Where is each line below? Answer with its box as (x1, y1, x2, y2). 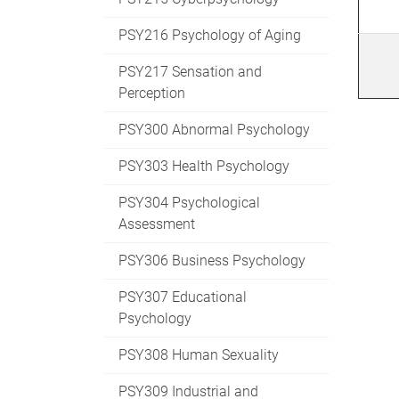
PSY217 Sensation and (118, 62, 262, 80)
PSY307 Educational (118, 288, 247, 305)
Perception (118, 84, 185, 102)
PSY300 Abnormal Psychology (118, 120, 310, 138)
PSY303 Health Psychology (118, 157, 289, 175)
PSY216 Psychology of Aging (118, 26, 301, 44)
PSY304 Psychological (118, 193, 260, 211)
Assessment (118, 215, 195, 232)
